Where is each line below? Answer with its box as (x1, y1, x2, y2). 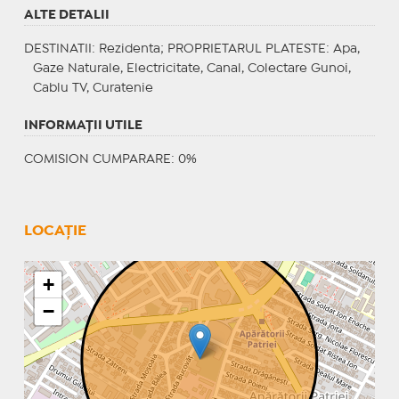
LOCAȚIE (23, 224, 86, 238)
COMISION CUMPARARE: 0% (23, 153, 197, 165)
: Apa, (325, 43, 360, 54)
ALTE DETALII (23, 9, 110, 20)
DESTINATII (23, 43, 92, 54)
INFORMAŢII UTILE (23, 119, 142, 131)
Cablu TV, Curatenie (32, 82, 153, 94)
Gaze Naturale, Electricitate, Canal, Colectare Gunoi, (32, 62, 351, 74)
